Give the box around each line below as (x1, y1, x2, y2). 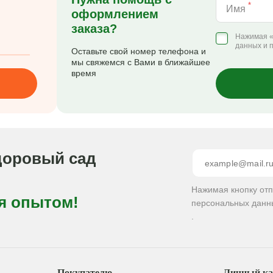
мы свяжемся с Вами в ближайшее (71, 57, 210, 67)
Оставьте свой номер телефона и (71, 46, 206, 56)
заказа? (71, 22, 117, 35)
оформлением (71, 7, 158, 21)
